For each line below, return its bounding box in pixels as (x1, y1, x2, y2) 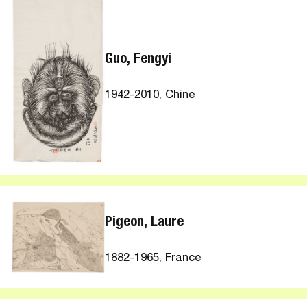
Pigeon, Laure (105, 216, 184, 231)
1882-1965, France (105, 252, 202, 265)
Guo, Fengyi (105, 53, 172, 68)
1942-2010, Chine (105, 89, 196, 101)
